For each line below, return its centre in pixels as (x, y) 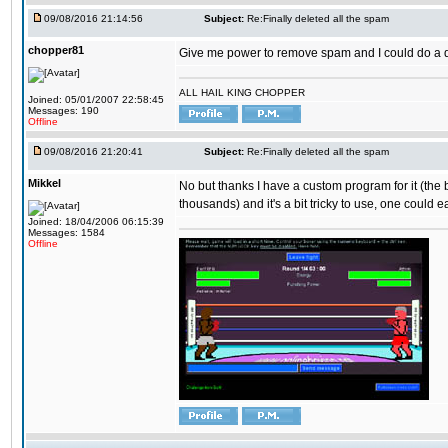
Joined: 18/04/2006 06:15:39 (96, 221)
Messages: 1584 (66, 232)
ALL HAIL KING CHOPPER (242, 92)
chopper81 (56, 50)
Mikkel (44, 183)
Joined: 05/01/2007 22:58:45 (96, 99)
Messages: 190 (63, 110)
